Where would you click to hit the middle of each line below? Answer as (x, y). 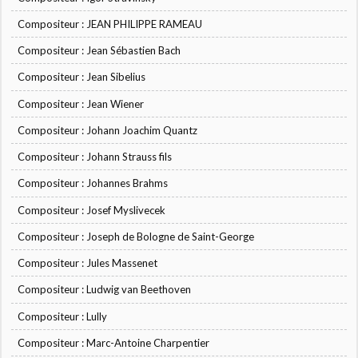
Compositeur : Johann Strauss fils (95, 157)
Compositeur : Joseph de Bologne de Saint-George (136, 236)
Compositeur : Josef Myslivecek (92, 210)
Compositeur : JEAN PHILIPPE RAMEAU (110, 24)
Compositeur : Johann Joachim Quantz (108, 130)
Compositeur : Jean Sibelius (82, 77)
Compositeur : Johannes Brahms (93, 183)
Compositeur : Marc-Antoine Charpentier (114, 342)
